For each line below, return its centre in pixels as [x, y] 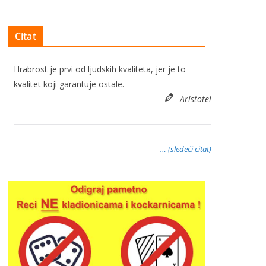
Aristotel [196, 99]
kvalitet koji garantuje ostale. [69, 84]
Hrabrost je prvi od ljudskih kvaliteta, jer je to [100, 69]
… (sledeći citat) [186, 149]
